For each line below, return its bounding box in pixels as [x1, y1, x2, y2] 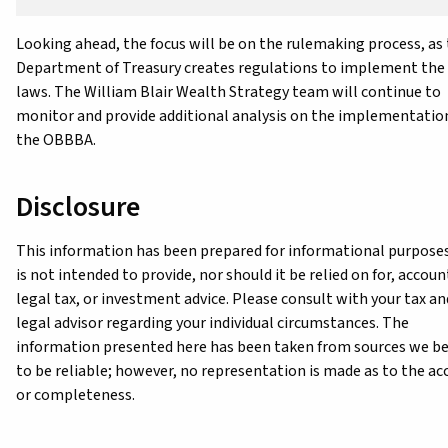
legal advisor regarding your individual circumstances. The [16, 311, 409, 334]
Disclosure [16, 186, 140, 227]
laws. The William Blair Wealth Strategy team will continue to [16, 80, 441, 103]
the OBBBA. [16, 128, 96, 151]
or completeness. [16, 383, 135, 406]
